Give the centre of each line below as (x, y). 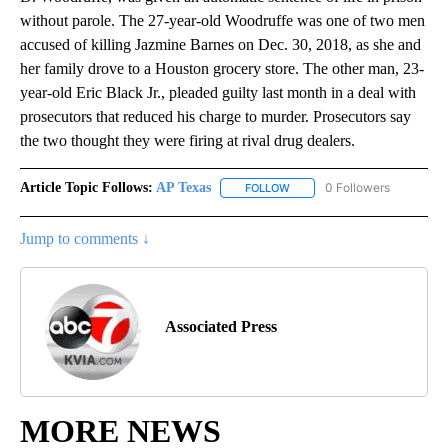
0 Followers (357, 188)
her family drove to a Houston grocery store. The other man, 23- (222, 69)
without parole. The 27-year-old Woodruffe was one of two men (222, 21)
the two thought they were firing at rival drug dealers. (189, 141)
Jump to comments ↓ (85, 239)
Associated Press (221, 327)
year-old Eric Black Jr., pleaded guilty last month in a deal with (218, 93)
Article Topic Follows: (86, 188)
